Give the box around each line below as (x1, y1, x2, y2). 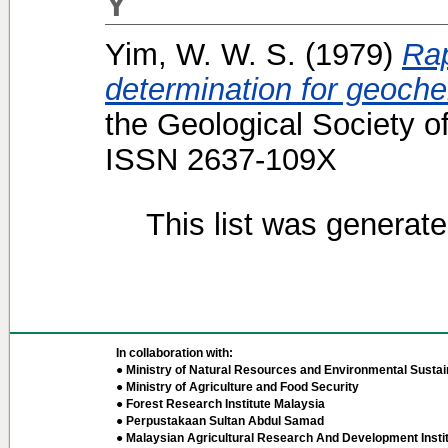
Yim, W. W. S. (105, 37, 296, 72)
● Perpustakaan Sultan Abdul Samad (116, 414, 324, 428)
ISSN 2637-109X (105, 142, 337, 177)
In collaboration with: (116, 346, 233, 360)
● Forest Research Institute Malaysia (116, 397, 325, 411)
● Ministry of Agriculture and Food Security (116, 380, 359, 394)
